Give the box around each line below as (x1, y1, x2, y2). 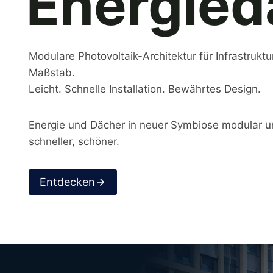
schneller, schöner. (29, 135, 119, 147)
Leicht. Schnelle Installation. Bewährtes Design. (29, 83, 261, 95)
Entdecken (40, 175, 95, 189)
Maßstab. (29, 66, 75, 79)
